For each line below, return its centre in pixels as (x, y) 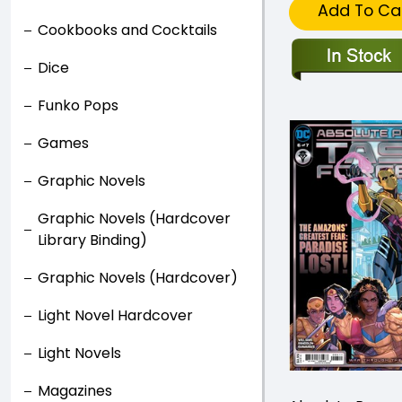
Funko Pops (78, 105)
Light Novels (79, 353)
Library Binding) (92, 240)
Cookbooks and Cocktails (127, 30)
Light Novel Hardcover (115, 315)
